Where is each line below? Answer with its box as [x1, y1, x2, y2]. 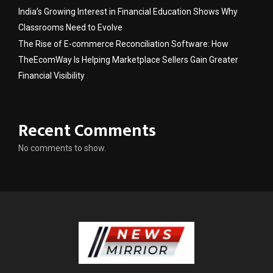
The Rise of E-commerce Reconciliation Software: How [18, 38, 229, 49]
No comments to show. [18, 143, 106, 153]
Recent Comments [18, 116, 156, 145]
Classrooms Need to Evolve [18, 22, 122, 32]
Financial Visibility [18, 70, 85, 80]
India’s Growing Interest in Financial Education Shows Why [18, 6, 238, 16]
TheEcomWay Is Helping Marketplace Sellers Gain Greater [18, 54, 238, 65]
